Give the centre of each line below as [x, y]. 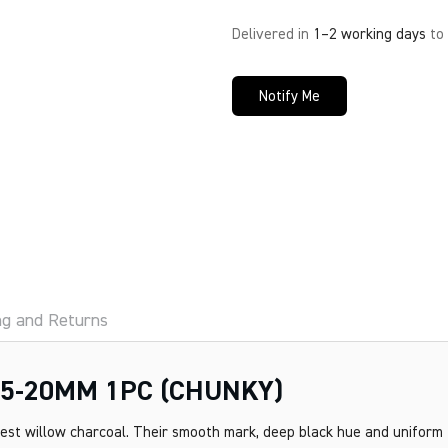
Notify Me [289, 96]
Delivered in [272, 34]
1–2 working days [369, 34]
